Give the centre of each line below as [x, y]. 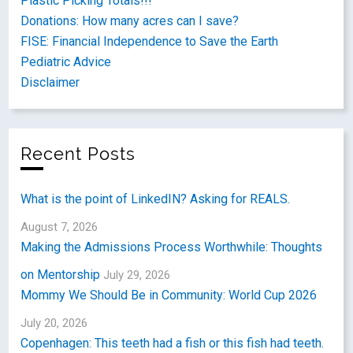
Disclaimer [50, 82]
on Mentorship [61, 275]
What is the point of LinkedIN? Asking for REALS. [156, 199]
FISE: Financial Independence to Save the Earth [150, 41]
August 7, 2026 [59, 227]
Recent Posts [78, 154]
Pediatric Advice [66, 62]
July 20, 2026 [54, 323]
